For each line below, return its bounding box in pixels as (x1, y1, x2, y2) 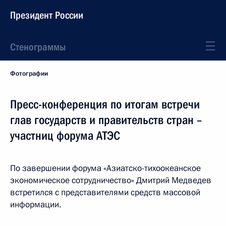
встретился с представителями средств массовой (10, 187, 200, 198)
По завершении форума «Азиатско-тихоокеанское (10, 162, 201, 174)
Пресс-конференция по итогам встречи (10, 97, 200, 111)
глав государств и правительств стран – (10, 113, 202, 127)
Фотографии (10, 69, 48, 78)
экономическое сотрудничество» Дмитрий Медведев (10, 175, 211, 186)
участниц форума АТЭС (10, 129, 120, 143)
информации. (10, 199, 61, 210)
